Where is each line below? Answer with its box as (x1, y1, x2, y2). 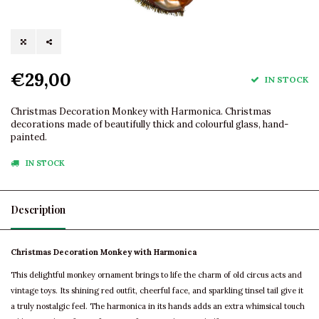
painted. (11, 131, 47, 144)
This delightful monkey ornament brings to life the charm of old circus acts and (11, 270, 302, 281)
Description (11, 203, 66, 217)
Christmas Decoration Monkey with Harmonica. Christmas (11, 105, 271, 118)
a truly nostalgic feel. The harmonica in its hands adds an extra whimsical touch (11, 301, 305, 312)
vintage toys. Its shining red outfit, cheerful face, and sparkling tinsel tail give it (11, 286, 303, 296)
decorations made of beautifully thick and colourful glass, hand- (11, 118, 288, 131)
